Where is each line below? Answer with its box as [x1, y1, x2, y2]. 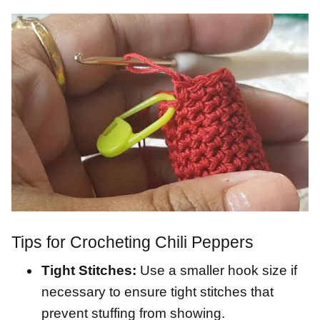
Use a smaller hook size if [136, 263, 297, 279]
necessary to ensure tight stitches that [41, 284, 274, 300]
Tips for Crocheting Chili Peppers [11, 233, 254, 252]
